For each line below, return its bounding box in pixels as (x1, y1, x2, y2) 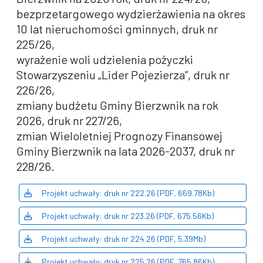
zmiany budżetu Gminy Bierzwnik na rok (16, 98, 218, 112)
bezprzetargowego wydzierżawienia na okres (16, 6, 245, 21)
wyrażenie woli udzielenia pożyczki (16, 52, 193, 66)
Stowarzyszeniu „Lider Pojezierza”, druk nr (16, 68, 230, 82)
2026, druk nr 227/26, (16, 113, 122, 127)
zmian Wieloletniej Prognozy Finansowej (16, 129, 222, 143)
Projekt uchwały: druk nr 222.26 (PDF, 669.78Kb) (42, 188, 214, 198)
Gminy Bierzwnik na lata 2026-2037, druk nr (16, 144, 235, 158)
